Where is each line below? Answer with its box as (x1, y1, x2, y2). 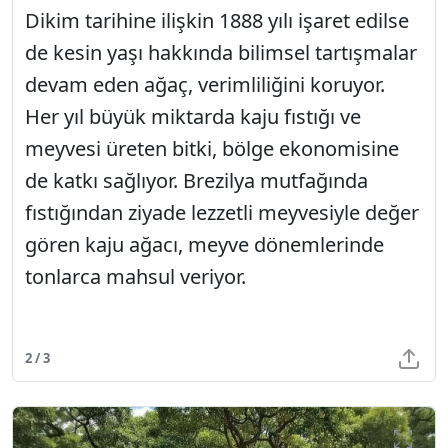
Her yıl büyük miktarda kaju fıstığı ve (25, 102, 361, 130)
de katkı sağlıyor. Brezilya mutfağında (25, 166, 368, 194)
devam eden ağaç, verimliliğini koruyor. (25, 70, 385, 98)
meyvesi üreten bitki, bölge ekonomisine (25, 134, 399, 162)
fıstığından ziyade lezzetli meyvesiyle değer (25, 198, 419, 226)
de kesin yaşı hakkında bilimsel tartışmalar (25, 38, 417, 66)
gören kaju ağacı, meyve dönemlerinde (25, 230, 384, 258)
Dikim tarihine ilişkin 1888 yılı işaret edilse (25, 6, 409, 34)
